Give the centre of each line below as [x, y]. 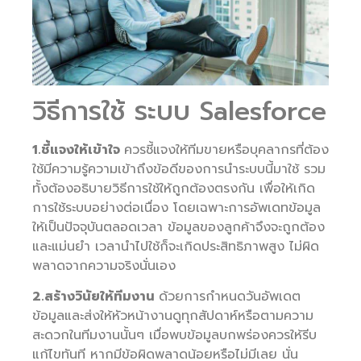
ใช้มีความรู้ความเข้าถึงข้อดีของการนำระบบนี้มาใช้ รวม [179, 169]
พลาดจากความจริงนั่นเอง [104, 266]
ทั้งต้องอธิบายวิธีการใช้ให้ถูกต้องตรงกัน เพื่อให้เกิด [174, 188]
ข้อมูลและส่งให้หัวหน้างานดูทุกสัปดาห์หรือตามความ [173, 316]
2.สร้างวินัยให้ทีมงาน [95, 297]
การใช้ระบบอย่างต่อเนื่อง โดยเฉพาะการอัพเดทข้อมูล [176, 207]
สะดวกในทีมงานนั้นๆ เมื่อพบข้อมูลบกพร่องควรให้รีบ [174, 336]
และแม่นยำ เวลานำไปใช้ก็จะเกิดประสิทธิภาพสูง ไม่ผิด [176, 246]
